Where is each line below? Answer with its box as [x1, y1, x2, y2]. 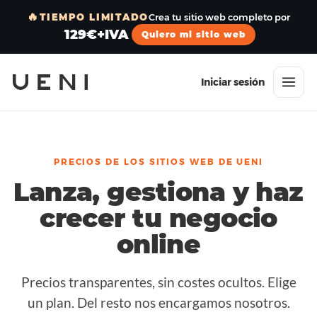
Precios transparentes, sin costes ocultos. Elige [21, 274, 296, 290]
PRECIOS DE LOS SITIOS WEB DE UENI [53, 156, 264, 167]
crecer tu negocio [40, 202, 277, 234]
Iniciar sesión [201, 75, 265, 88]
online [116, 229, 201, 260]
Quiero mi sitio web [142, 29, 246, 40]
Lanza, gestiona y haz [13, 176, 304, 207]
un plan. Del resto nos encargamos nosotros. [27, 294, 290, 311]
